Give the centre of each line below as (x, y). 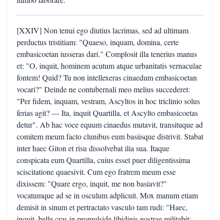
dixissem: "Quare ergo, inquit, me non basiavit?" (92, 183)
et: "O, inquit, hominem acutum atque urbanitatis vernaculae (109, 66)
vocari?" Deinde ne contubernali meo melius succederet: (103, 89)
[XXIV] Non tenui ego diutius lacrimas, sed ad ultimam (103, 30)
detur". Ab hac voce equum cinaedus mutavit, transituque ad (110, 124)
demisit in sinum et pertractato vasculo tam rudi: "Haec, (102, 207)
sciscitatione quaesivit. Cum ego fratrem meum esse (96, 172)
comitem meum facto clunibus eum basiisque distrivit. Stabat (110, 136)
